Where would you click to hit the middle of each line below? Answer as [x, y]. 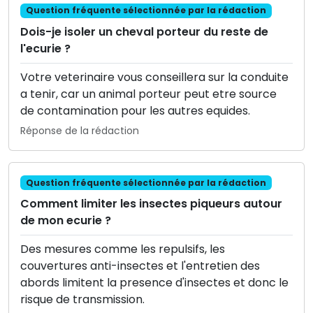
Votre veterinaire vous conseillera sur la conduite [154, 77]
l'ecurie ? [45, 48]
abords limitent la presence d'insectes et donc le [154, 282]
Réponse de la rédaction [80, 130]
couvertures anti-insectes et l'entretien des [140, 265]
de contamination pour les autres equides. [135, 110]
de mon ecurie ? [66, 220]
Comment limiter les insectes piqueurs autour [151, 203]
